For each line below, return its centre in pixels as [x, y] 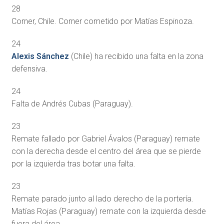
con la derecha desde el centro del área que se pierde [106, 151]
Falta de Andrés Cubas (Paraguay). [72, 103]
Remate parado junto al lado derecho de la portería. [102, 198]
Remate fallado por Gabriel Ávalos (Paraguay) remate [105, 138]
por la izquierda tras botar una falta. [73, 163]
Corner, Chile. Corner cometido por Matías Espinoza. [102, 21]
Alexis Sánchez [40, 56]
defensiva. [29, 68]
